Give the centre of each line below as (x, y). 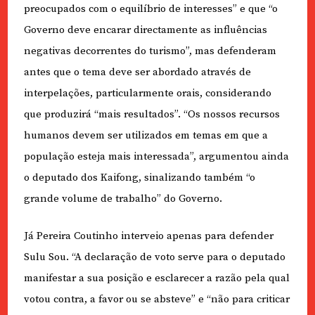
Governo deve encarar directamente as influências (145, 30)
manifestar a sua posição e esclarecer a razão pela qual (156, 278)
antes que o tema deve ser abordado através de (137, 72)
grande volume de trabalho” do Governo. (123, 199)
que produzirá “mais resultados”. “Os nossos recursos (152, 115)
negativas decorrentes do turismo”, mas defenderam (150, 51)
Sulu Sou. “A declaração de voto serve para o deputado (154, 257)
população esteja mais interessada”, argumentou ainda (156, 157)
